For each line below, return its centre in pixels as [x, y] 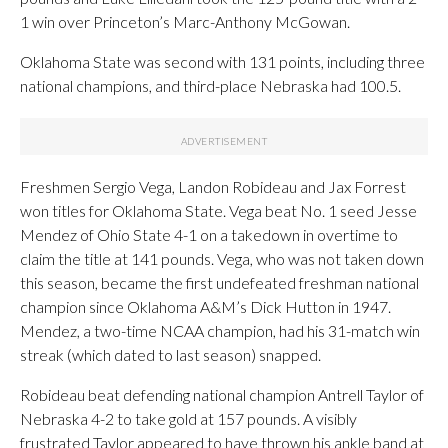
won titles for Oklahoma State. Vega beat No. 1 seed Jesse [218, 210]
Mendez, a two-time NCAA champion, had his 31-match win [220, 330]
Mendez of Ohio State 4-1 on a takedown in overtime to [209, 234]
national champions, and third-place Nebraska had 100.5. [210, 85]
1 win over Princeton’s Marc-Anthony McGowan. [185, 21]
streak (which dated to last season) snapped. [170, 354]
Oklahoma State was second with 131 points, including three [222, 61]
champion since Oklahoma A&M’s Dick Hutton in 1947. [205, 306]
